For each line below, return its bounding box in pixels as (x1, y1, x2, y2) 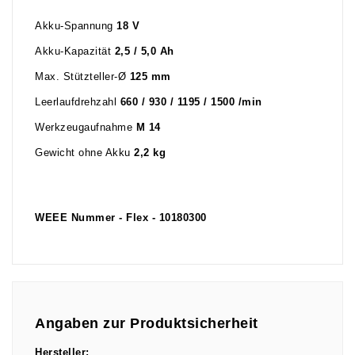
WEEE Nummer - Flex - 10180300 (35, 212, 207, 224)
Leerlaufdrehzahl (35, 97, 120, 109)
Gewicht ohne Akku (35, 147, 134, 159)
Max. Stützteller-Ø (35, 71, 130, 83)
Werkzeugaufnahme (35, 122, 136, 134)
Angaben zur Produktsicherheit (35, 315, 258, 331)
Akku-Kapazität (35, 46, 115, 58)
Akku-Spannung (35, 21, 116, 32)
